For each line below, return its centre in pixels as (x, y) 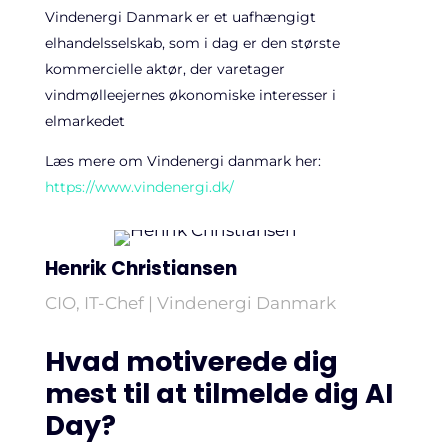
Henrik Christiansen (140, 268)
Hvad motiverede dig (191, 361)
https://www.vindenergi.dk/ (141, 187)
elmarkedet (84, 121)
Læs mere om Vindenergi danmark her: (182, 161)
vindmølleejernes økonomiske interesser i (190, 95)
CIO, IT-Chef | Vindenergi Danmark (190, 303)
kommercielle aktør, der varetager (164, 69)
